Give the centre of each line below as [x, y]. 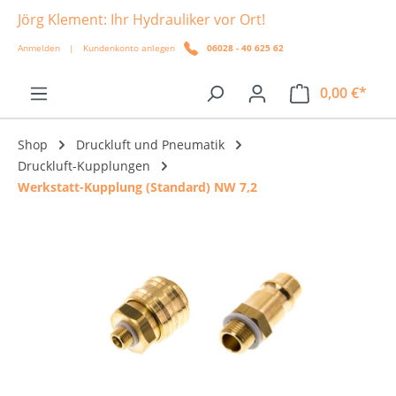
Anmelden [39, 48]
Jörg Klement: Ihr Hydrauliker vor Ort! [141, 19]
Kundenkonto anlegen [129, 48]
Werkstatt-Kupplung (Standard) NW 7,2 [137, 187]
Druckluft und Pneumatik [150, 145]
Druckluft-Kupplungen [84, 166]
